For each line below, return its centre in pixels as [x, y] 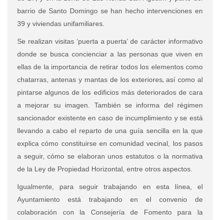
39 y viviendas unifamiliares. [61, 23]
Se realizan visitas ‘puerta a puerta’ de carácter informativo [110, 41]
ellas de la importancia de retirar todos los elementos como [110, 67]
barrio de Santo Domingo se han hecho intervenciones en [110, 11]
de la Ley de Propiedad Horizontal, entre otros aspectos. [105, 169]
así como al [184, 79]
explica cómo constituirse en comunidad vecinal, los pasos [110, 143]
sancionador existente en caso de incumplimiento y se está [110, 118]
